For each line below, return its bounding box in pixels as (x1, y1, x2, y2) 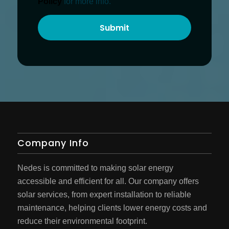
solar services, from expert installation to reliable (17, 190, 191, 199)
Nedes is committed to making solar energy (17, 164, 173, 173)
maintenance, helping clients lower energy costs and (17, 203, 207, 213)
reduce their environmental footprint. (17, 217, 147, 226)
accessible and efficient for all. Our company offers (17, 177, 199, 186)
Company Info (17, 137, 89, 150)
